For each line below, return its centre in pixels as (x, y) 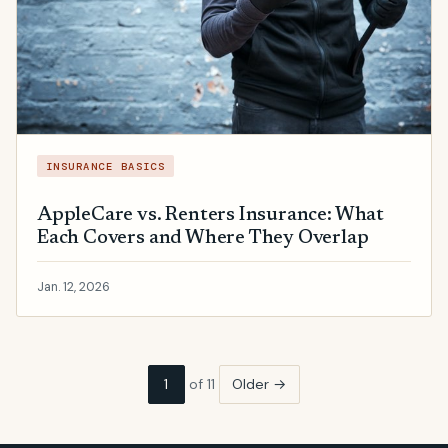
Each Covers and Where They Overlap (203, 238)
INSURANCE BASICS (105, 166)
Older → (259, 383)
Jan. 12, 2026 (73, 286)
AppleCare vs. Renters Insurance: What (210, 215)
